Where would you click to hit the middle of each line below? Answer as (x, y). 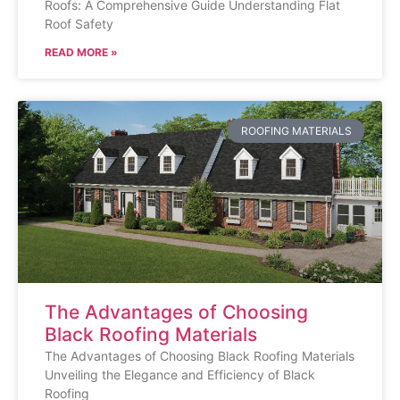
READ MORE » (81, 53)
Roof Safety (79, 24)
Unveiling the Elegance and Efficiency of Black (180, 375)
